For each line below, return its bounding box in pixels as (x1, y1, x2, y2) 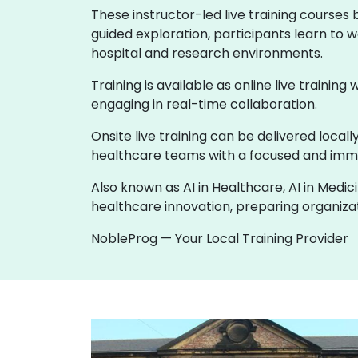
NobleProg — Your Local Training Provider (91, 229, 348, 248)
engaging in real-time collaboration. (91, 95, 317, 113)
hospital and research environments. (91, 44, 323, 62)
